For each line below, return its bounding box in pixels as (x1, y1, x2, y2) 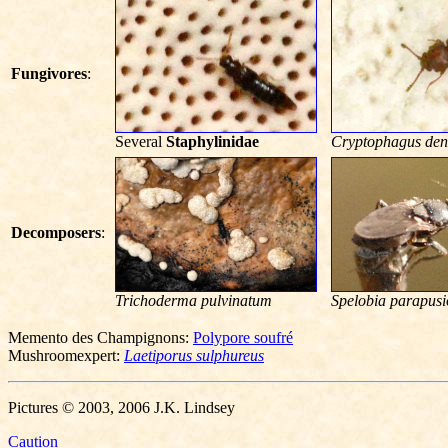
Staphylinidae (166, 133, 259, 150)
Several (115, 133, 166, 150)
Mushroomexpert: (8, 347, 124, 364)
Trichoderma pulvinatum (115, 292, 272, 309)
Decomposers (11, 224, 101, 241)
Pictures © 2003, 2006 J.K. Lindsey (8, 399, 235, 416)
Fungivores (11, 65, 87, 82)
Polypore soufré (193, 329, 293, 346)
